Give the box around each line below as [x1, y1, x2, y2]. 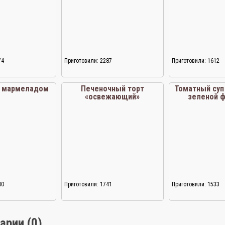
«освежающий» [85, 92, 140, 101]
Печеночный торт [80, 84, 144, 93]
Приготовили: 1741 [64, 181, 112, 188]
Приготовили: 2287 [64, 57, 112, 64]
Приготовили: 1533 [172, 181, 220, 188]
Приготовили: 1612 [172, 57, 220, 64]
